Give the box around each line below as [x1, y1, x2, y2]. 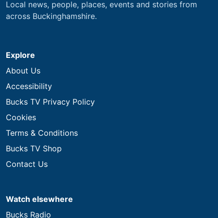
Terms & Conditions [6, 127, 78, 138]
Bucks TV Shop [6, 143, 62, 153]
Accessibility [6, 81, 52, 91]
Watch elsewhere [6, 194, 73, 204]
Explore [6, 50, 35, 60]
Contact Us [6, 159, 48, 169]
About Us [6, 65, 40, 75]
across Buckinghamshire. [6, 11, 97, 21]
